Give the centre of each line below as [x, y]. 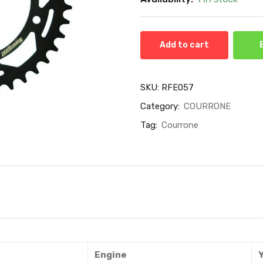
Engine [110, 254]
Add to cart [184, 45]
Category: [161, 106]
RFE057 [178, 87]
